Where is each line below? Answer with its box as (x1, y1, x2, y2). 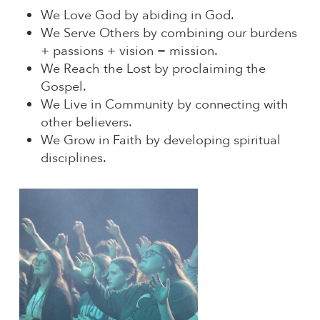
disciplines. (40, 149, 106, 168)
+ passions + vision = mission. (40, 42, 218, 61)
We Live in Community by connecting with (40, 96, 289, 114)
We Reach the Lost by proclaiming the (40, 60, 266, 79)
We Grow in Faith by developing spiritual (40, 131, 281, 150)
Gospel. (40, 78, 86, 96)
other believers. (40, 114, 132, 132)
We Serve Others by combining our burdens (40, 24, 297, 43)
